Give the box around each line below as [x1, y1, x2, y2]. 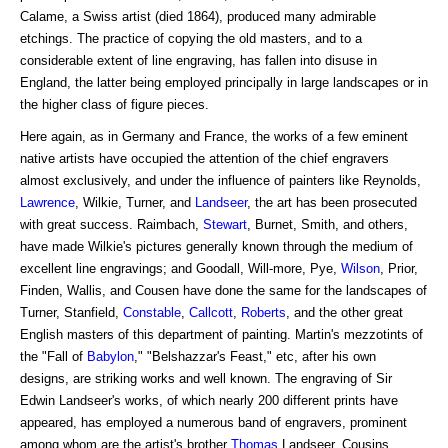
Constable [123, 304, 181, 320]
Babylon [87, 348, 134, 364]
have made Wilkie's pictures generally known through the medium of [20, 238, 413, 254]
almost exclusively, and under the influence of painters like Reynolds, [20, 172, 421, 188]
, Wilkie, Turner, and [75, 194, 195, 210]
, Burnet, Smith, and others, [247, 216, 408, 232]
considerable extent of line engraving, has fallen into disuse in [20, 52, 377, 68]
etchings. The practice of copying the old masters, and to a [20, 30, 362, 46]
